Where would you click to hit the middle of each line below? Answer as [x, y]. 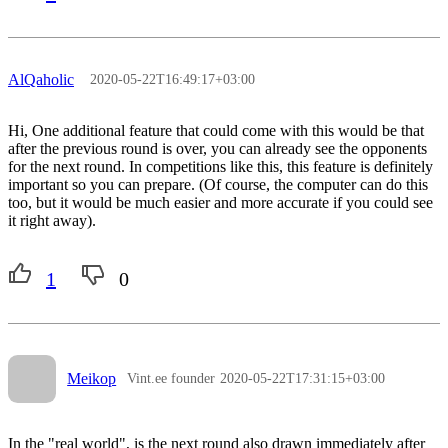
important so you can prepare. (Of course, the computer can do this [218, 184]
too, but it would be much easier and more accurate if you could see [220, 202]
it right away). [52, 220]
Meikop [92, 379]
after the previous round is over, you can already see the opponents [217, 148]
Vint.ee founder [171, 379]
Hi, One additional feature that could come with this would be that [216, 130]
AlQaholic [41, 79]
